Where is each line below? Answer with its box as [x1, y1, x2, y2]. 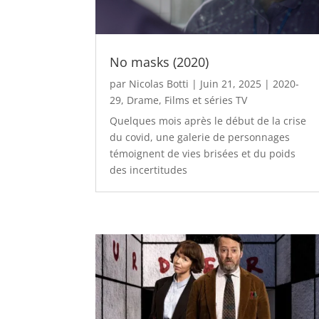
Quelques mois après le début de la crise [110, 114, 307, 128]
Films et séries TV [164, 93, 248, 108]
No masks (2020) [110, 53, 209, 71]
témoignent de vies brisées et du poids [110, 147, 296, 161]
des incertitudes [110, 163, 188, 177]
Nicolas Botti [129, 77, 189, 91]
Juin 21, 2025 [200, 77, 262, 91]
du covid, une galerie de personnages [110, 130, 291, 145]
